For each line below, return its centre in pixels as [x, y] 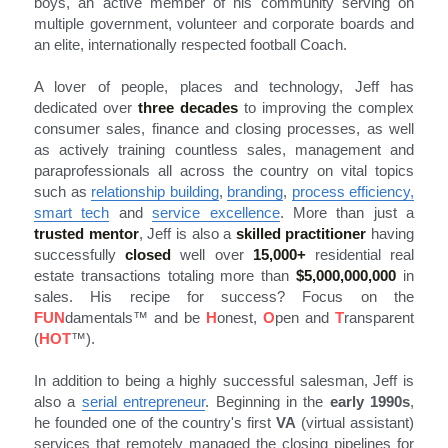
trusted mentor [86, 233]
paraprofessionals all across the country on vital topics [224, 170]
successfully [80, 254]
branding [255, 191]
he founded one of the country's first [155, 422]
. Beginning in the [267, 401]
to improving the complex [326, 107]
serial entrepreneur [143, 401]
